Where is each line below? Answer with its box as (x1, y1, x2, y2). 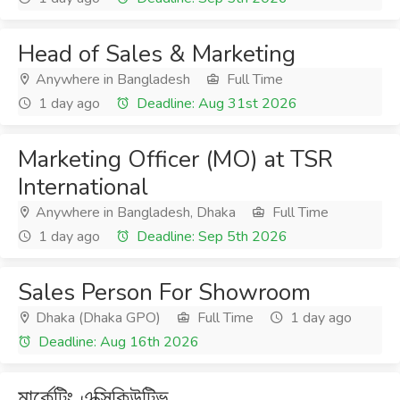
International (18, 171, 148, 203)
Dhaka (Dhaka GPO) (32, 308, 161, 328)
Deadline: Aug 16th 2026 (35, 332, 199, 352)
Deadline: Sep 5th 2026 (133, 227, 287, 246)
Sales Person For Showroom (18, 277, 311, 308)
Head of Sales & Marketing (18, 38, 296, 70)
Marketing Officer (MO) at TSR (18, 144, 333, 175)
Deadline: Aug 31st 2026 (133, 94, 297, 113)
